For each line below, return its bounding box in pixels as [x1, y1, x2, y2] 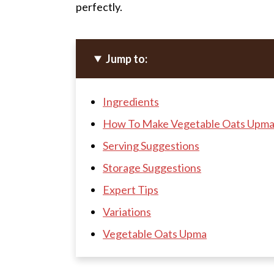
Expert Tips [103, 182, 158, 196]
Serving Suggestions [103, 138, 199, 152]
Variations [103, 204, 151, 218]
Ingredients [103, 94, 159, 108]
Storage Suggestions [103, 160, 201, 174]
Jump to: [106, 51, 148, 65]
